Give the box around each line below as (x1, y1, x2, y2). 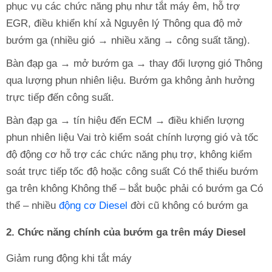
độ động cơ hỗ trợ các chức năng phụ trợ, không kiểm (6, 148, 252, 160)
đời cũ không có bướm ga (127, 199, 248, 211)
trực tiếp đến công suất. (6, 91, 114, 103)
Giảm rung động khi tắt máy (6, 252, 132, 264)
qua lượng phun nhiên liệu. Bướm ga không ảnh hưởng (6, 74, 254, 86)
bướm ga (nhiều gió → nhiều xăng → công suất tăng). (6, 34, 250, 46)
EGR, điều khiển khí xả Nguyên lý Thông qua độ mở (6, 17, 242, 29)
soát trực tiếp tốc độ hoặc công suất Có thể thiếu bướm (6, 165, 258, 177)
